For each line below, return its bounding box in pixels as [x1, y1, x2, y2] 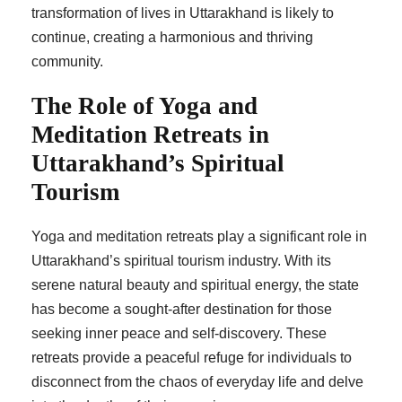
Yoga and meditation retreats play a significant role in [31, 229, 367, 245]
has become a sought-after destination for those [31, 301, 332, 318]
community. [31, 54, 103, 70]
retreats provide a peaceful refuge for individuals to [31, 350, 352, 366]
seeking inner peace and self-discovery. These [31, 326, 327, 342]
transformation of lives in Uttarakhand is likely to [31, 5, 334, 22]
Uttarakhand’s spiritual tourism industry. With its [31, 253, 331, 269]
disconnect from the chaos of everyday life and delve [31, 374, 363, 390]
